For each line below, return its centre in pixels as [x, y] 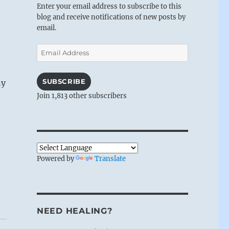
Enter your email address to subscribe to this [109, 6]
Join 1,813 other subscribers [82, 96]
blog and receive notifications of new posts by [111, 17]
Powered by [56, 158]
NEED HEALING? [74, 211]
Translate [110, 158]
